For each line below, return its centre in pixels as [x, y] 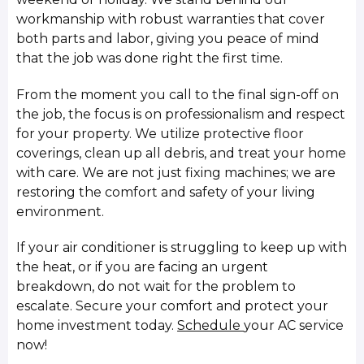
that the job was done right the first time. [150, 58]
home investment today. [97, 326]
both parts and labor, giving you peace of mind [168, 39]
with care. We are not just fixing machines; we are [176, 172]
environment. [61, 211]
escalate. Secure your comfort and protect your [173, 306]
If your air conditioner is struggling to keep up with [182, 248]
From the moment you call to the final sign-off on [178, 94]
